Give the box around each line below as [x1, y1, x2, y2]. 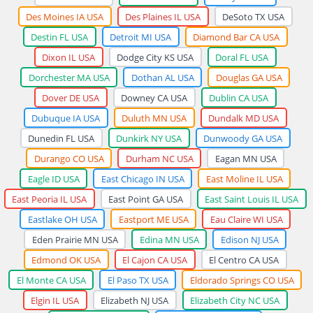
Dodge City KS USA [117, 50, 194, 64]
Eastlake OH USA [27, 212, 97, 226]
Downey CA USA [121, 91, 187, 104]
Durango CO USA [34, 152, 104, 165]
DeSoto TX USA [222, 10, 284, 23]
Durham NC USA [125, 152, 194, 165]
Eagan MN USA [214, 152, 277, 165]
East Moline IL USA [205, 172, 283, 185]
